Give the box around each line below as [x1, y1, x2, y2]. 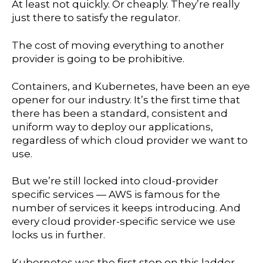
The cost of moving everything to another [12, 39, 224, 51]
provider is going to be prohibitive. [12, 52, 184, 65]
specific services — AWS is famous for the [12, 188, 220, 201]
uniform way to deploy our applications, [12, 120, 213, 133]
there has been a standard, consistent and [12, 107, 228, 119]
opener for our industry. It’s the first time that [12, 93, 240, 106]
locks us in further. [12, 229, 105, 241]
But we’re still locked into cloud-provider [12, 175, 218, 187]
